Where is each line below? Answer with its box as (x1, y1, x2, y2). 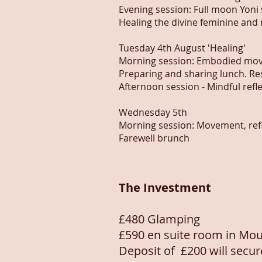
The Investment (119, 180, 214, 195)
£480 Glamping (119, 211, 203, 227)
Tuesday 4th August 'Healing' (119, 42, 246, 54)
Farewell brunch (119, 132, 189, 144)
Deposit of (119, 243, 181, 258)
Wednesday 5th (119, 106, 187, 119)
